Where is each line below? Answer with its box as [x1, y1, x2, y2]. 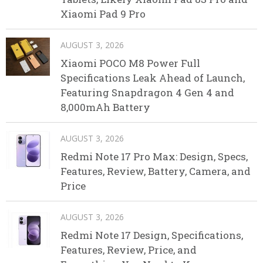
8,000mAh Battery [60, 100, 150, 114]
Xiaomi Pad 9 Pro [60, 6, 146, 21]
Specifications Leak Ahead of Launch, [60, 70, 245, 85]
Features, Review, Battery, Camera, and [60, 164, 251, 178]
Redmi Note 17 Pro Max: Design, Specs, [60, 149, 248, 163]
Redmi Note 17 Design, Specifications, [60, 228, 243, 242]
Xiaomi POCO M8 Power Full [60, 56, 200, 70]
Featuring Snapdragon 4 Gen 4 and [60, 85, 234, 99]
